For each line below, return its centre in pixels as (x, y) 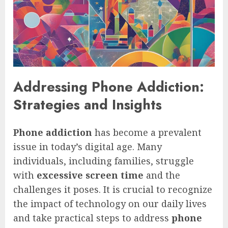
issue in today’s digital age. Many (88, 146)
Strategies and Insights (88, 105)
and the (162, 175)
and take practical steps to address (92, 218)
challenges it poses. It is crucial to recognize (113, 189)
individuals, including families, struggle (104, 161)
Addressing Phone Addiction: (109, 87)
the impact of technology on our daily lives (110, 203)
